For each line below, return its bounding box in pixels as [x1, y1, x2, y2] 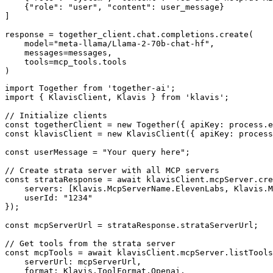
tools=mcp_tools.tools [5, 57, 127, 66]
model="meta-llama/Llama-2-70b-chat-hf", [5, 38, 214, 48]
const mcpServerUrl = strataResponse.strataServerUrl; [5, 220, 258, 230]
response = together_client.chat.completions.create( [5, 29, 253, 39]
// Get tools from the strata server [5, 238, 175, 248]
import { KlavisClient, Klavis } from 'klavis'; [5, 92, 229, 102]
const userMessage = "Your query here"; [5, 147, 190, 157]
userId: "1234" [5, 193, 93, 202]
